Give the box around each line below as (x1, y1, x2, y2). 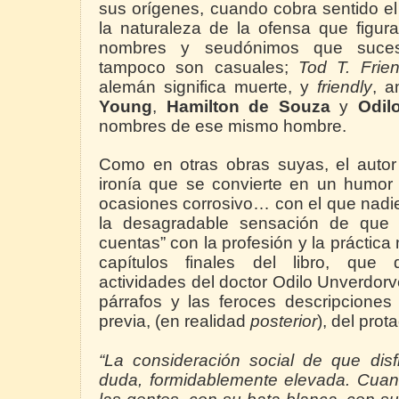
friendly (317, 77, 372, 97)
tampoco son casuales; (99, 58, 298, 77)
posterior (250, 312, 317, 331)
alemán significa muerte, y (99, 77, 317, 97)
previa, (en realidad (99, 312, 250, 331)
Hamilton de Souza (166, 97, 330, 117)
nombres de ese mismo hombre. (99, 117, 346, 136)
